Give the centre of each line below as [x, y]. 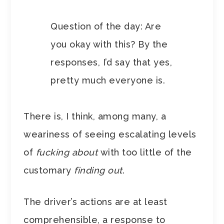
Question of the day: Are [106, 26]
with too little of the [146, 152]
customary [49, 170]
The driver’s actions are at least [95, 202]
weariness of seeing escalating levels [110, 134]
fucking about [68, 152]
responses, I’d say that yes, [111, 62]
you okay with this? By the [109, 44]
